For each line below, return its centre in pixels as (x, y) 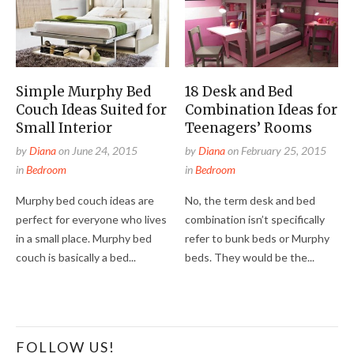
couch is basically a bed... (76, 257)
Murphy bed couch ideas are (85, 200)
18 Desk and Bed (239, 91)
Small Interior (64, 128)
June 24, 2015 (105, 150)
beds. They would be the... (250, 257)
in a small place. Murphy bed (84, 238)
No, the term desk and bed (250, 200)
